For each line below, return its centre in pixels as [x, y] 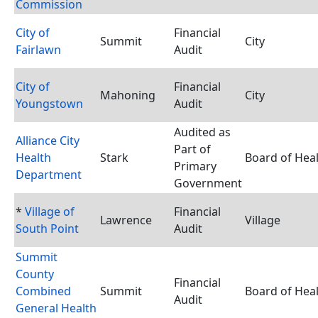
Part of [192, 149]
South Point [47, 229]
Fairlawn [38, 50]
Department [49, 175]
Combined [43, 291]
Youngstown [49, 104]
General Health [56, 308]
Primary [195, 166]
